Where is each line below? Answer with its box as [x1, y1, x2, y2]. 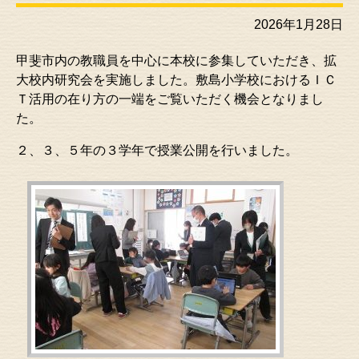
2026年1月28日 [254, 18, 343, 31]
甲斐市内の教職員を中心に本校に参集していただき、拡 [16, 54, 337, 67]
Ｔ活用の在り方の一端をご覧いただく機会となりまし [16, 92, 324, 106]
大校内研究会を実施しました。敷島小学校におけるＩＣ [16, 73, 337, 87]
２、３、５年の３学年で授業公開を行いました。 [16, 143, 298, 157]
